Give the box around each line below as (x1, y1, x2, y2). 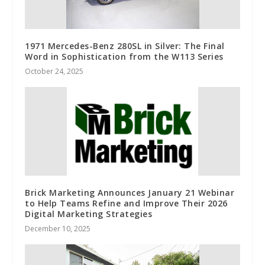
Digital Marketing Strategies (25, 208, 153, 220)
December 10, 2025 (25, 224, 91, 234)
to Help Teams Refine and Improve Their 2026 (25, 198, 228, 209)
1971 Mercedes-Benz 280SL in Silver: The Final (25, 40, 225, 52)
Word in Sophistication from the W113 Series (25, 51, 224, 63)
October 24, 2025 (25, 66, 84, 77)
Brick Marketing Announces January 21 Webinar (25, 187, 235, 199)
